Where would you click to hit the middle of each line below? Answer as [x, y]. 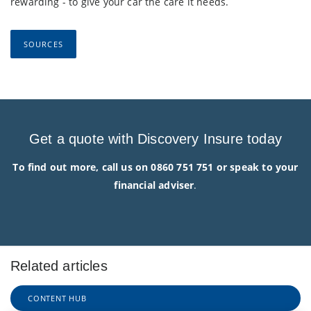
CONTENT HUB [57, 299]
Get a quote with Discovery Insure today [155, 139]
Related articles [59, 266]
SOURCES [43, 44]
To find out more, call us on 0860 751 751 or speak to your [155, 167]
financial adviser [154, 185]
